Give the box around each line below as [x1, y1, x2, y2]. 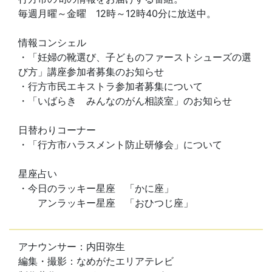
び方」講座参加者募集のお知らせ [18, 65, 164, 78]
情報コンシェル [18, 36, 86, 49]
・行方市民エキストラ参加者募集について [18, 80, 203, 92]
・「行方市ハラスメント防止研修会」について [18, 138, 222, 151]
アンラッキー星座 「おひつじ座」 [18, 196, 193, 209]
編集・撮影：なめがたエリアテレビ [18, 254, 174, 267]
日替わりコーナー [18, 123, 96, 136]
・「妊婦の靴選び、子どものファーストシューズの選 [18, 50, 251, 63]
